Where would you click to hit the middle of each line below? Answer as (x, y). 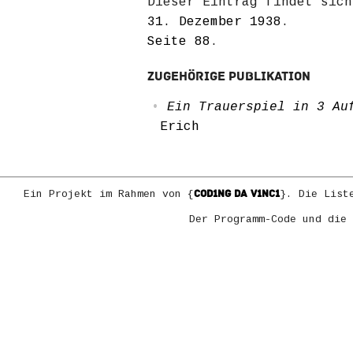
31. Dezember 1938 (214, 22)
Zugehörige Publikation (229, 77)
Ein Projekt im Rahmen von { (108, 195)
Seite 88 (179, 42)
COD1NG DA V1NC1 (236, 194)
